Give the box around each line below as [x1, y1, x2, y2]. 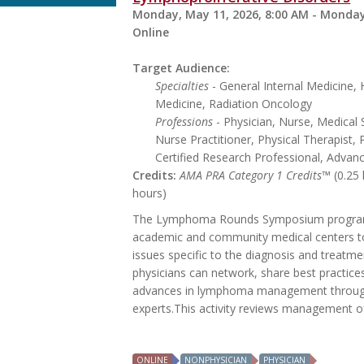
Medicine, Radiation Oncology [155, 96, 313, 112]
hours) [132, 185, 167, 201]
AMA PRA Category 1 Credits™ [180, 167, 331, 184]
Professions [155, 114, 214, 130]
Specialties [155, 78, 210, 94]
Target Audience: [132, 60, 231, 76]
